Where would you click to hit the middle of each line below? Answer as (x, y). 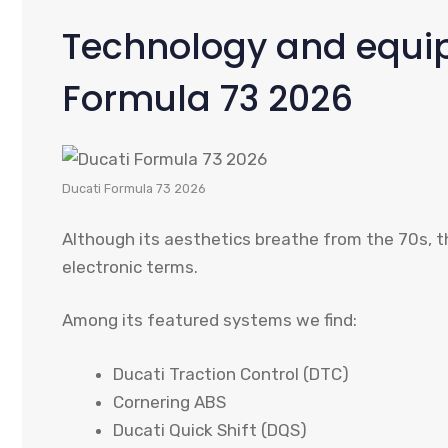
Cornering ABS (169, 401)
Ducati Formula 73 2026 (134, 189)
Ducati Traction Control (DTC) (231, 373)
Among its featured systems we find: (209, 320)
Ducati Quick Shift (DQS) (210, 429)
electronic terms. (130, 266)
